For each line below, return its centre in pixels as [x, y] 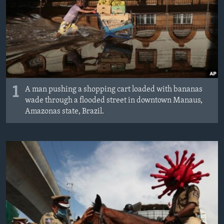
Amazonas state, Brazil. [64, 111]
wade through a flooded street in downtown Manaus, [114, 100]
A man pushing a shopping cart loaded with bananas [114, 89]
